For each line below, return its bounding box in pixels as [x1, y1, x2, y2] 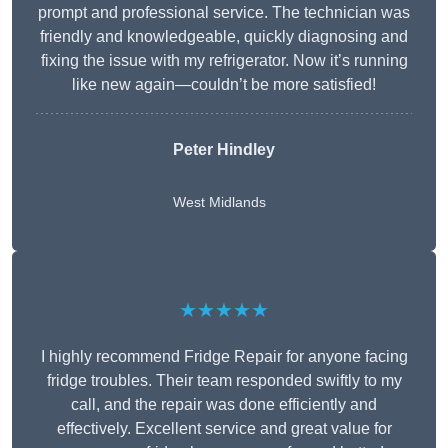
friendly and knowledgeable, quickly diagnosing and [40, 28, 408, 46]
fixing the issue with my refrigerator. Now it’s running [40, 52, 408, 70]
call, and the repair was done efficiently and [71, 396, 377, 414]
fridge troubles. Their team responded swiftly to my [46, 372, 402, 390]
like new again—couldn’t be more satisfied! [72, 76, 376, 94]
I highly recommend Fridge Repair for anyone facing [40, 348, 408, 366]
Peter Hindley [173, 141, 275, 159]
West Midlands [173, 194, 266, 211]
